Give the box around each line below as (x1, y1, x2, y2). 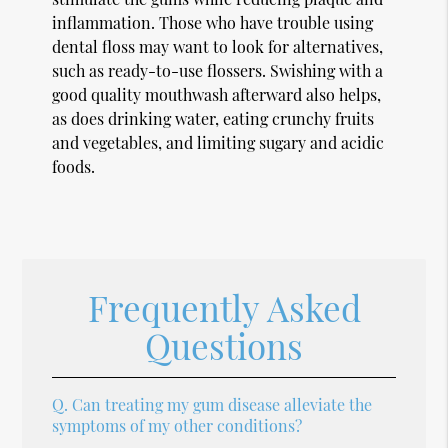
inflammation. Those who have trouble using (52, 11, 374, 33)
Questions (145, 321, 303, 369)
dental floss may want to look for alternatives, (52, 35, 384, 57)
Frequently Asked (87, 283, 361, 331)
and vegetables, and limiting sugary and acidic (52, 131, 385, 153)
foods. (52, 155, 96, 177)
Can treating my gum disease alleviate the (72, 393, 373, 415)
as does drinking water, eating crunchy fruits (52, 107, 375, 129)
